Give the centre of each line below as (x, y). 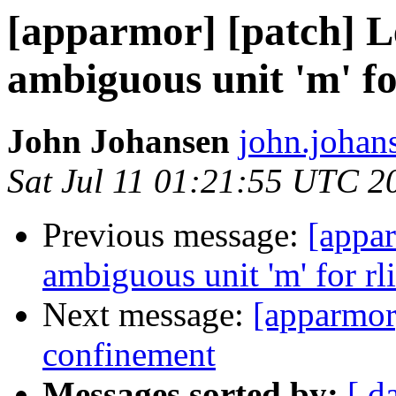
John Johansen (118, 141)
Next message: (148, 315)
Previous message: (175, 235)
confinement (129, 354)
